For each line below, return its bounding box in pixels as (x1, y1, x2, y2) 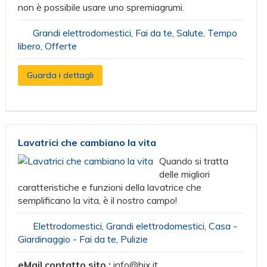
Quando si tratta (159, 155, 229, 167)
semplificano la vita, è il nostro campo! (18, 194, 178, 206)
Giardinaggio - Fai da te (18, 233, 117, 245)
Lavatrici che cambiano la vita (18, 136, 157, 148)
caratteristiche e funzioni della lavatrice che (18, 181, 202, 193)
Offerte (45, 40, 77, 52)
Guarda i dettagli (27, 70, 94, 80)
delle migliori (159, 168, 210, 180)
